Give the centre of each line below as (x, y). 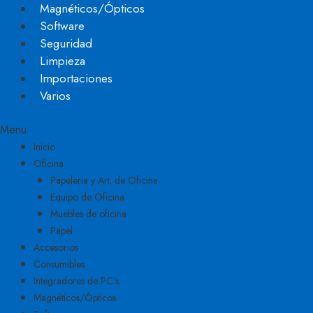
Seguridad (66, 43)
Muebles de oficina (88, 214)
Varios (55, 96)
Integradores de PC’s (76, 281)
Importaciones (76, 78)
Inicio (44, 147)
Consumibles (59, 264)
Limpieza (63, 61)
